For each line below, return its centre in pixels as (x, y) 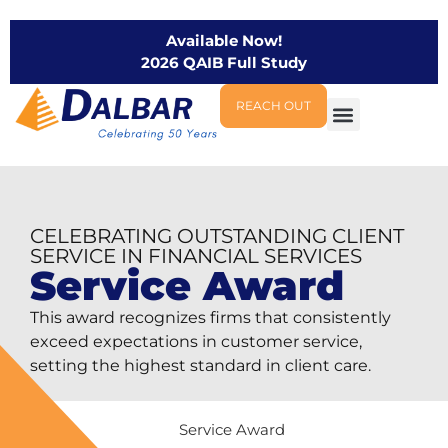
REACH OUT (273, 105)
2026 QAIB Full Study (224, 62)
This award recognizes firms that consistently (210, 317)
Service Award (187, 285)
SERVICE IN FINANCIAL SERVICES (196, 255)
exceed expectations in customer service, (196, 341)
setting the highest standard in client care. (200, 365)
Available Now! (224, 40)
